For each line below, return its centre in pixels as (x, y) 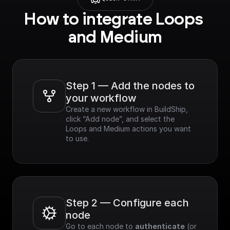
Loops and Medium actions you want (128, 129)
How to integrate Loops (113, 20)
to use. (77, 138)
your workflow (101, 98)
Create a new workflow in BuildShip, (127, 109)
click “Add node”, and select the (120, 119)
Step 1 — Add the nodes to (130, 86)
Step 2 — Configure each (127, 203)
